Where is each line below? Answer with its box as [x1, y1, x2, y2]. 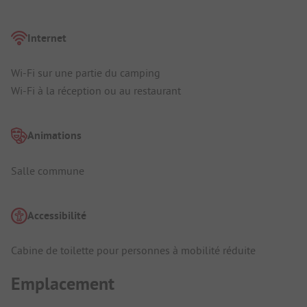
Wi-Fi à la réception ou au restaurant [11, 84, 181, 98]
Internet [27, 30, 66, 45]
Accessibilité [27, 208, 86, 223]
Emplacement [11, 271, 114, 295]
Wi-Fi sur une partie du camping [11, 66, 160, 80]
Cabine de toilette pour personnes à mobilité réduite [11, 243, 256, 258]
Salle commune [11, 163, 84, 177]
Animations [27, 128, 82, 143]
